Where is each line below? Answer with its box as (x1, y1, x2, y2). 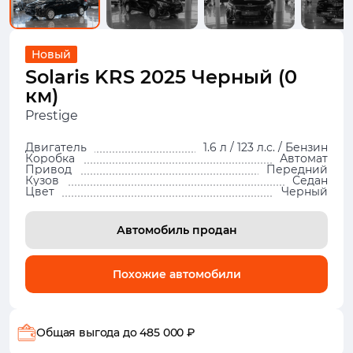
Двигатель (25, 140, 87, 154)
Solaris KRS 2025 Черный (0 (25, 65, 297, 88)
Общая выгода (36, 325, 123, 340)
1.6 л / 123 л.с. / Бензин (203, 140, 328, 154)
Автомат (280, 151, 328, 165)
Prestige (25, 108, 78, 123)
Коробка (25, 151, 75, 165)
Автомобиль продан (116, 223, 237, 237)
